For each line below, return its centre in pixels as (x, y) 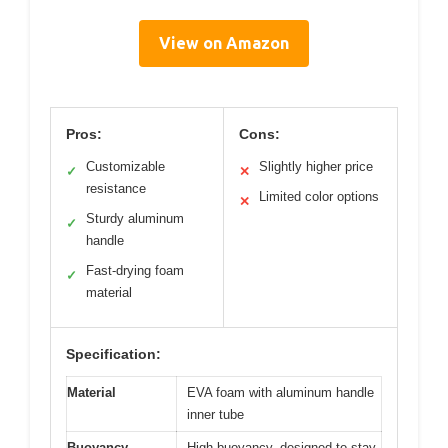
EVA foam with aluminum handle (280, 392)
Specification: (113, 353)
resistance (116, 188)
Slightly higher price (316, 166)
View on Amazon (224, 42)
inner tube (215, 414)
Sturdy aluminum (135, 218)
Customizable (125, 166)
